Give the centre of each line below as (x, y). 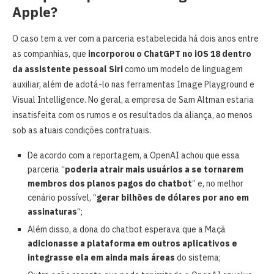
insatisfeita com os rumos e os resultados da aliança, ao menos (132, 115)
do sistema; (198, 257)
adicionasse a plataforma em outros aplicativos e (132, 243)
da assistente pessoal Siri (68, 69)
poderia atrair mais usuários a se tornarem (154, 169)
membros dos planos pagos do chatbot (110, 183)
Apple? (35, 12)
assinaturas (52, 211)
